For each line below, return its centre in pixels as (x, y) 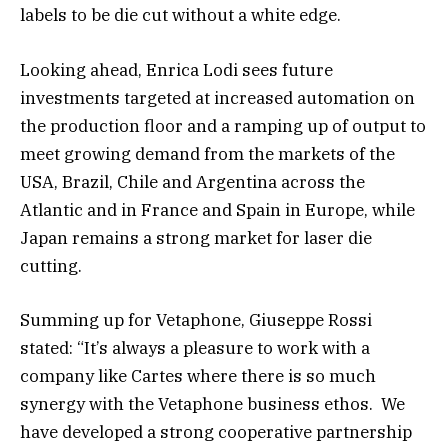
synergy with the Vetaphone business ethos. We (212, 403)
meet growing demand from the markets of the (207, 153)
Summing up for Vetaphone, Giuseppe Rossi (196, 319)
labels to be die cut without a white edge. (180, 15)
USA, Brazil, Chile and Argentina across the (192, 181)
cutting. (51, 265)
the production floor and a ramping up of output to (223, 125)
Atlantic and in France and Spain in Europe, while (217, 209)
